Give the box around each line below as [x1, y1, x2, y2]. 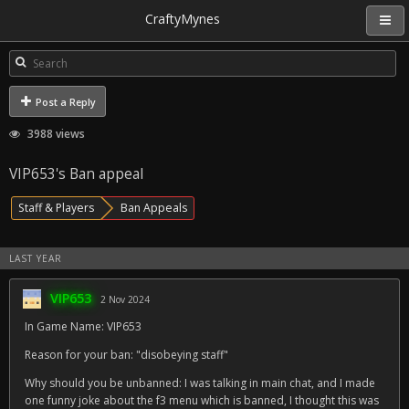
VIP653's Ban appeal [9, 163, 143, 184]
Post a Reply [33, 95, 96, 109]
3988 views [25, 126, 85, 142]
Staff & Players [18, 200, 94, 215]
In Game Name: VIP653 [25, 319, 142, 334]
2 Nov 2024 [100, 293, 150, 306]
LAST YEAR [9, 252, 62, 265]
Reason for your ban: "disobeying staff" [25, 347, 228, 362]
